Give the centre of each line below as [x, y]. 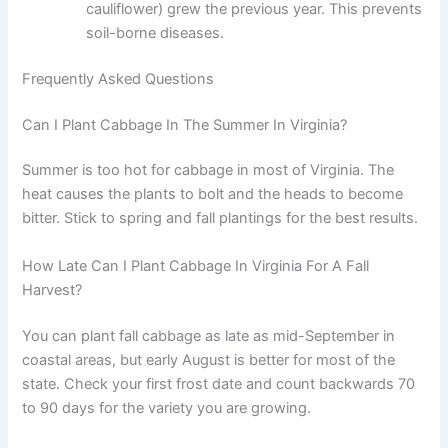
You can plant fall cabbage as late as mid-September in [209, 335]
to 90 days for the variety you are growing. [167, 407]
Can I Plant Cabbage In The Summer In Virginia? [185, 124]
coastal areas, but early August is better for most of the [209, 359]
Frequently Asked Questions [118, 78]
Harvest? [52, 289]
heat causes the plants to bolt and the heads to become [213, 194]
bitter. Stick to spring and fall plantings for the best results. [220, 218]
